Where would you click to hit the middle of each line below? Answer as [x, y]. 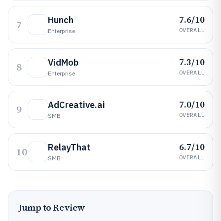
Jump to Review [52, 207]
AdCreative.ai [76, 105]
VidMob [63, 62]
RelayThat [69, 147]
